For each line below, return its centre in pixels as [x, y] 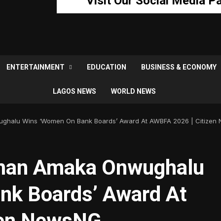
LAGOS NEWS [74, 91]
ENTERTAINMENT [35, 67]
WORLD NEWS [133, 91]
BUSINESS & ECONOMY [179, 67]
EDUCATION [106, 67]
